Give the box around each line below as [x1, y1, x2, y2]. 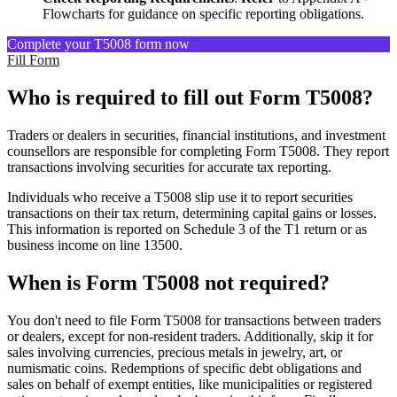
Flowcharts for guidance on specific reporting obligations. [43, 6, 364, 22]
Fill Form [7, 52, 59, 68]
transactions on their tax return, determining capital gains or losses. [7, 206, 377, 222]
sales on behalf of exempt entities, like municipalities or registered [7, 376, 372, 392]
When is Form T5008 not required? [7, 270, 330, 294]
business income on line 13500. [7, 237, 183, 253]
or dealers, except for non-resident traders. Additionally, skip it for [7, 328, 373, 344]
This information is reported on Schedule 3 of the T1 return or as [7, 222, 367, 237]
